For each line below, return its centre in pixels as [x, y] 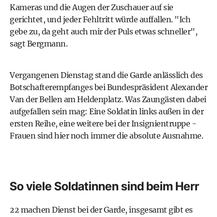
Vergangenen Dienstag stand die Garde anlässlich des [106, 75]
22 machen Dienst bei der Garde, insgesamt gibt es [101, 209]
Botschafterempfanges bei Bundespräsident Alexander [108, 87]
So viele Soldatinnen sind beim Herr [104, 186]
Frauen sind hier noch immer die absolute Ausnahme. [106, 135]
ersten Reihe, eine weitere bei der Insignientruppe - [103, 123]
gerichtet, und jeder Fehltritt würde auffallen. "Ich [100, 19]
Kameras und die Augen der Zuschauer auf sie [92, 7]
